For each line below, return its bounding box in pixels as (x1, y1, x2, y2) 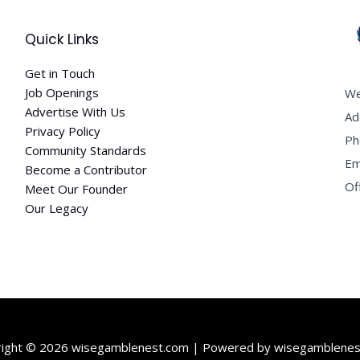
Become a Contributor (24, 162, 147, 178)
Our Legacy (24, 200, 88, 216)
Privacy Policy (24, 123, 100, 139)
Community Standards (24, 142, 146, 158)
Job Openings (24, 84, 99, 100)
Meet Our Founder (24, 181, 128, 197)
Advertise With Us (24, 104, 125, 120)
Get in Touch (24, 65, 95, 81)
